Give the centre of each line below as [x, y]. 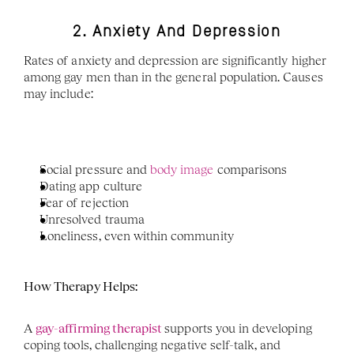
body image [182, 169]
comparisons [252, 169]
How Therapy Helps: [81, 286]
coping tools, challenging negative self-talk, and [153, 345]
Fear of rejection [84, 203]
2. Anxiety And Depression [177, 32]
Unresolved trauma [92, 219]
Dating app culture [91, 186]
